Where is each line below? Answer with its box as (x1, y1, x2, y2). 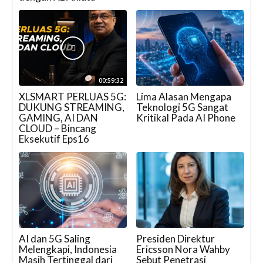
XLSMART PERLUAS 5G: (19, 90, 126, 103)
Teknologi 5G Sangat (136, 101, 228, 114)
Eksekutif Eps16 (19, 133, 89, 146)
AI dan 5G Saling (19, 232, 90, 245)
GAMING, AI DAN (19, 112, 98, 124)
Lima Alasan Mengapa (136, 90, 231, 103)
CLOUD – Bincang (19, 122, 96, 135)
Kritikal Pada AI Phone (136, 112, 235, 124)
